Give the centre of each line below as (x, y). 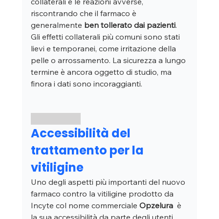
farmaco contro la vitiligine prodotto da (103, 194)
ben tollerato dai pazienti (130, 25)
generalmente (57, 25)
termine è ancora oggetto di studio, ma (102, 72)
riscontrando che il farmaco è (84, 13)
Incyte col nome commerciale (85, 206)
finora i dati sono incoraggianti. (86, 84)
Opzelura (156, 206)
